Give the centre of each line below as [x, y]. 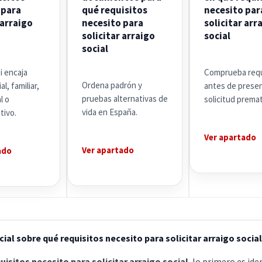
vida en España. [109, 112]
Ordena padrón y [112, 85]
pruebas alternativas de [125, 99]
